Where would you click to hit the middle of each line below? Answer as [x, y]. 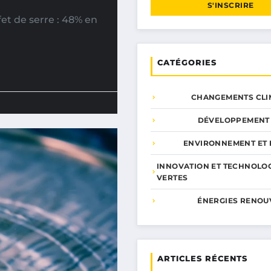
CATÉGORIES [187, 62]
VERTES [172, 178]
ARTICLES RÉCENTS [202, 258]
